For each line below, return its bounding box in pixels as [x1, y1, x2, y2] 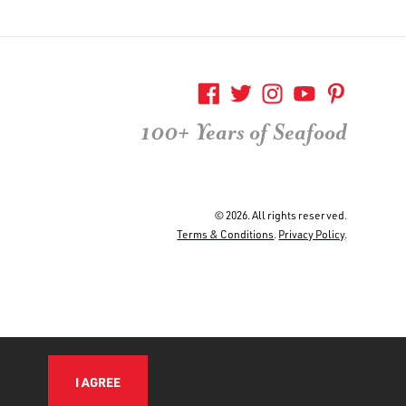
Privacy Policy [278, 227, 345, 241]
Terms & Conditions [177, 227, 275, 241]
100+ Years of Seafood [140, 118, 348, 147]
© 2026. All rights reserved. [215, 208, 348, 222]
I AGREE [75, 373, 121, 391]
